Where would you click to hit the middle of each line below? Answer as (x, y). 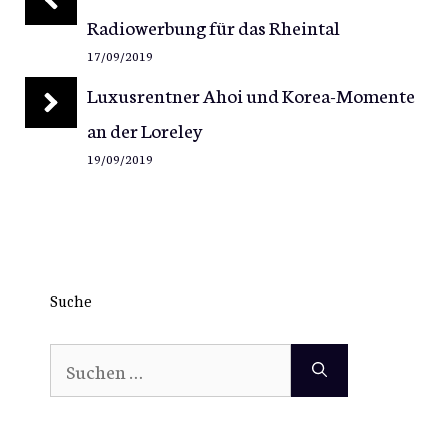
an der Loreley (144, 129)
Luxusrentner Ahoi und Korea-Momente (250, 94)
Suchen (79, 360)
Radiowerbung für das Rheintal (213, 26)
